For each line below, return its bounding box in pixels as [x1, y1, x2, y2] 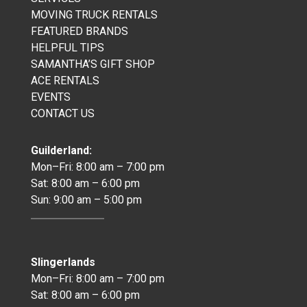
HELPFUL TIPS [30, 41, 104, 55]
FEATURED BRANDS [30, 25, 128, 38]
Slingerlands [30, 256, 95, 269]
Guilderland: [30, 144, 92, 158]
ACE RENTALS [30, 74, 99, 88]
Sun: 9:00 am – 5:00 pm [30, 193, 142, 207]
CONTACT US [30, 107, 95, 121]
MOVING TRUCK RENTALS [30, 8, 158, 22]
